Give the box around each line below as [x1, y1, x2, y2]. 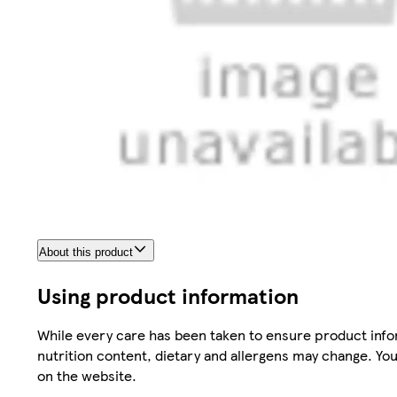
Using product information [37, 280, 299, 311]
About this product [39, 245, 133, 260]
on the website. [37, 365, 136, 386]
